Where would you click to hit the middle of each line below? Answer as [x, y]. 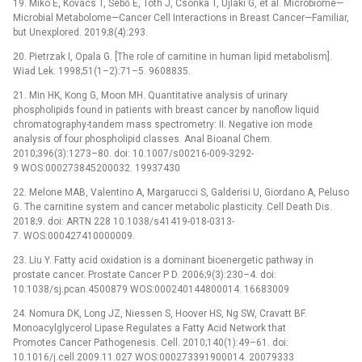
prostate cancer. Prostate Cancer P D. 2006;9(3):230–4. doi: [145, 274]
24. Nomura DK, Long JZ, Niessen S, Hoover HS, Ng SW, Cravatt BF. [160, 313]
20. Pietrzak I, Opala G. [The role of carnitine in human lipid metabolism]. [173, 56]
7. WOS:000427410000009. [74, 236]
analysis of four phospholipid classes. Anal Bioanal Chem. [143, 139]
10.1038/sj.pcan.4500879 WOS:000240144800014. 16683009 [151, 289]
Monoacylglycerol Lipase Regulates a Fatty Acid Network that [149, 328]
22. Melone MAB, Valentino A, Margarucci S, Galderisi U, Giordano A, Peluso [181, 192]
